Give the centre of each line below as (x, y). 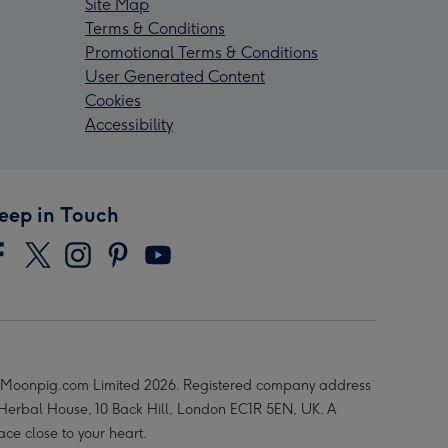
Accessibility (129, 125)
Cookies (113, 101)
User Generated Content (175, 77)
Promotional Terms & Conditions (201, 53)
